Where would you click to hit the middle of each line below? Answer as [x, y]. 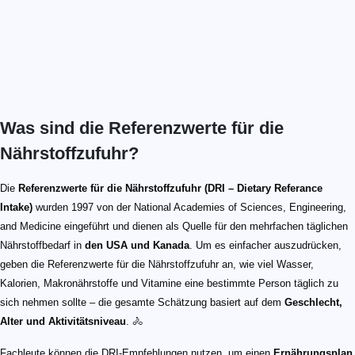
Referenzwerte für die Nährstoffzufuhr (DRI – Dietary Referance [170, 189]
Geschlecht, [313, 303]
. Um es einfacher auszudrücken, [265, 246]
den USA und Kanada [137, 246]
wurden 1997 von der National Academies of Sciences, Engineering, [189, 208]
